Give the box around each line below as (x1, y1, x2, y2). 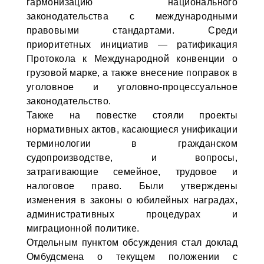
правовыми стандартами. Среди (26, 25, 238, 35)
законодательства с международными (26, 11, 238, 21)
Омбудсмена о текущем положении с (26, 252, 238, 262)
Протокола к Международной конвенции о (26, 54, 238, 64)
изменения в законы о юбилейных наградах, (26, 195, 238, 205)
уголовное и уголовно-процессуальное (26, 82, 238, 92)
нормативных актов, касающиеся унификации (26, 124, 238, 134)
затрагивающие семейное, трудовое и (26, 167, 238, 177)
